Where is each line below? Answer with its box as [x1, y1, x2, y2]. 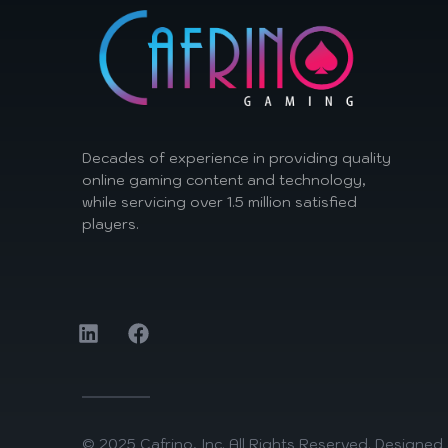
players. [82, 214, 151, 233]
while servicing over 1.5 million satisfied [82, 192, 357, 211]
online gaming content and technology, [82, 170, 366, 189]
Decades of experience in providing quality [82, 148, 391, 167]
